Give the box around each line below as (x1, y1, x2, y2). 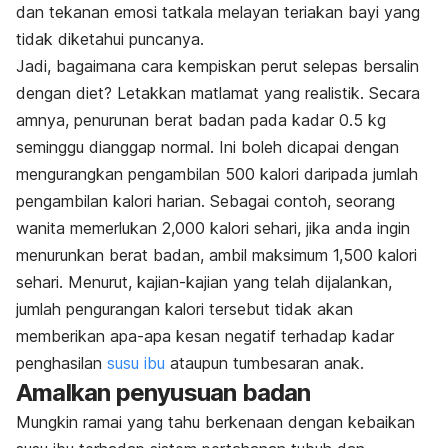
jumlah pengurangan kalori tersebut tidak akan (16, 298, 353, 319)
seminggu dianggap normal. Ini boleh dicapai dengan (16, 136, 399, 157)
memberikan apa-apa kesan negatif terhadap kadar (16, 325, 394, 346)
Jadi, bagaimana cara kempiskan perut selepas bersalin (16, 55, 419, 76)
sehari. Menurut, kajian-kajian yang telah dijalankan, (16, 271, 392, 292)
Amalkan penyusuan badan (16, 377, 311, 407)
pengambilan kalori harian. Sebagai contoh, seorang (16, 190, 395, 211)
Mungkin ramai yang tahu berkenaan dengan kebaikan (16, 411, 415, 432)
